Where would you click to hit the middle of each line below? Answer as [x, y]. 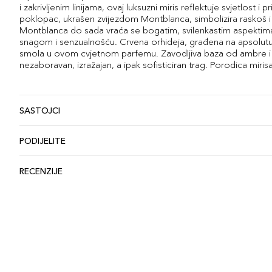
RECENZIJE [41, 171]
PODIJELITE [42, 141]
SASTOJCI [40, 110]
